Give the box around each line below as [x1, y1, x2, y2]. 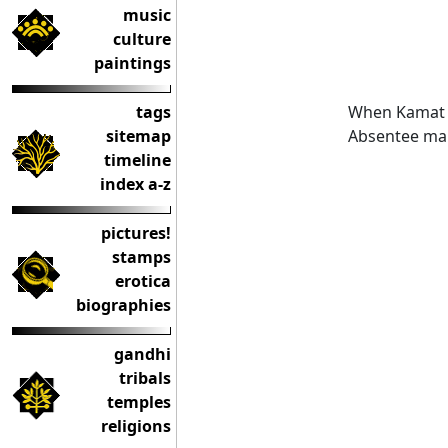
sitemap [106, 125, 171, 147]
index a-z [100, 173, 171, 195]
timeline [104, 149, 171, 171]
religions [101, 415, 171, 437]
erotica [115, 270, 171, 292]
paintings [94, 52, 171, 74]
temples [107, 391, 171, 413]
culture [113, 28, 171, 50]
